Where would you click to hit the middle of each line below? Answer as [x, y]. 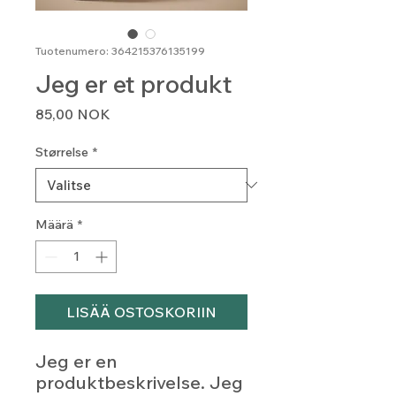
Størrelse [62, 152]
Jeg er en [76, 361]
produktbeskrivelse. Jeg [139, 382]
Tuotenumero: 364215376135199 [120, 50]
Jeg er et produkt [134, 83]
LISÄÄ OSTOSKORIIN [141, 312]
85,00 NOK [73, 114]
